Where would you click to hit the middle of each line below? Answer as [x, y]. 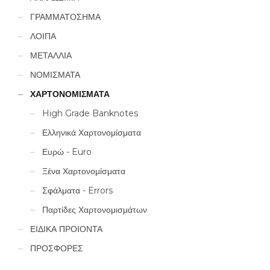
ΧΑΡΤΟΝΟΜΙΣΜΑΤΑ [70, 94]
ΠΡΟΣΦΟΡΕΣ [57, 248]
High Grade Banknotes [90, 113]
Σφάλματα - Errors [77, 190]
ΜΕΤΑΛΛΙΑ [51, 55]
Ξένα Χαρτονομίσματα [84, 171]
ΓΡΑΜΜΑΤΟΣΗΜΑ [65, 17]
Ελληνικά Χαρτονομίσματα [92, 132]
